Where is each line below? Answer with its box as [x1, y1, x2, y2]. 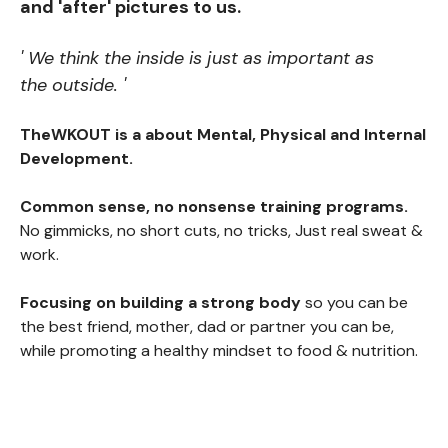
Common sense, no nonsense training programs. [20, 196, 408, 218]
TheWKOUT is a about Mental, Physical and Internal [20, 124, 426, 146]
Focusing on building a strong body [20, 292, 301, 314]
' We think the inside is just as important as [20, 46, 374, 71]
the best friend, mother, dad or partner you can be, [20, 316, 394, 338]
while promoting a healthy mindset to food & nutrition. [20, 340, 422, 362]
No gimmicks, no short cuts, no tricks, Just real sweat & [20, 220, 423, 242]
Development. [20, 148, 137, 170]
